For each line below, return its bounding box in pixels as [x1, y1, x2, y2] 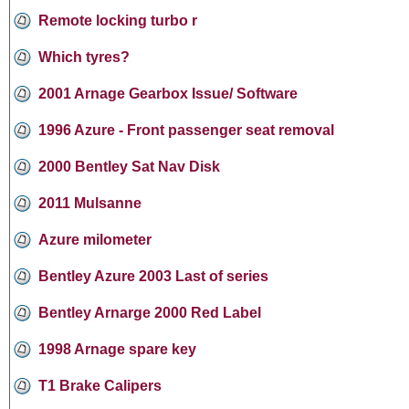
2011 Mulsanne [38, 194, 142, 211]
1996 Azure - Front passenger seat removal [38, 121, 334, 138]
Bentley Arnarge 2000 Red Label [38, 304, 261, 320]
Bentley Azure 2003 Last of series [38, 267, 268, 284]
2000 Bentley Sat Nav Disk [38, 158, 220, 174]
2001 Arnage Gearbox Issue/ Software [38, 85, 298, 101]
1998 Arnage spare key [38, 341, 196, 357]
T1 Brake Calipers [38, 377, 162, 393]
